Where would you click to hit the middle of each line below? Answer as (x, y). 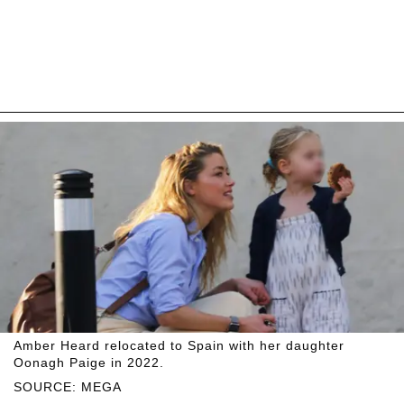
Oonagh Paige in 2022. (89, 363)
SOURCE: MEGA (68, 387)
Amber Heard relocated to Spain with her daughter (179, 346)
